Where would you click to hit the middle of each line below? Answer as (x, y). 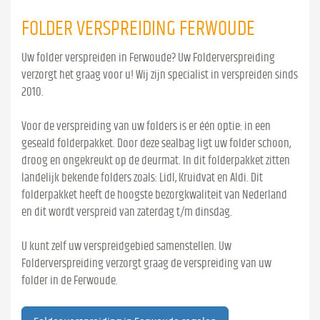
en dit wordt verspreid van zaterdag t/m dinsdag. (127, 212)
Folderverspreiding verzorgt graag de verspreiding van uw (146, 263)
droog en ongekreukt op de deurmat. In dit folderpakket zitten (156, 160)
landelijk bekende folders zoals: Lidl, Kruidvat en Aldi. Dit (142, 177)
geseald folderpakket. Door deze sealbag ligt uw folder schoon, (156, 143)
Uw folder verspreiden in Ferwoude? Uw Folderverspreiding (148, 57)
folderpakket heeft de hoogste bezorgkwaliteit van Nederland (154, 195)
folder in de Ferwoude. (70, 280)
